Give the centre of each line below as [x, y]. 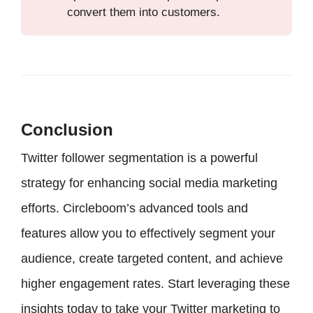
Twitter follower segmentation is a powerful [139, 158]
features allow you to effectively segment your [148, 234]
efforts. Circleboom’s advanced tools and [134, 209]
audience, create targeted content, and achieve [152, 259]
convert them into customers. [144, 12]
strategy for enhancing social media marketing [149, 183]
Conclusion [67, 130]
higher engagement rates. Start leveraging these [155, 284]
